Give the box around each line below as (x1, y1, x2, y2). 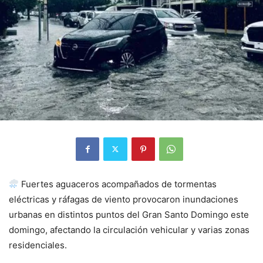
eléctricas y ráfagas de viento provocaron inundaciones (9, 193, 238, 205)
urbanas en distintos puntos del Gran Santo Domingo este (9, 208, 249, 220)
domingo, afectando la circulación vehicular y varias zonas (9, 224, 249, 235)
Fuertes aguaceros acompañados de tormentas (19, 178, 217, 190)
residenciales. (9, 239, 67, 251)
